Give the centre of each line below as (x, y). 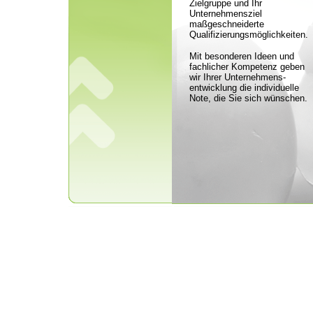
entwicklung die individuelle (244, 88)
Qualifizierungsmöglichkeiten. (249, 35)
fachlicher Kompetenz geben (247, 67)
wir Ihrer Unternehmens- (238, 77)
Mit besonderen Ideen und (242, 56)
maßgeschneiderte (227, 24)
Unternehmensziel (226, 14)
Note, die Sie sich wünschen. (248, 98)
